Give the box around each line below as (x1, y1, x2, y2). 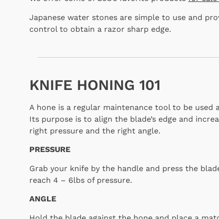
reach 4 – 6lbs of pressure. (29, 175, 132, 185)
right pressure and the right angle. (29, 126, 160, 135)
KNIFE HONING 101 (29, 76, 160, 93)
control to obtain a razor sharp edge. (29, 24, 171, 34)
